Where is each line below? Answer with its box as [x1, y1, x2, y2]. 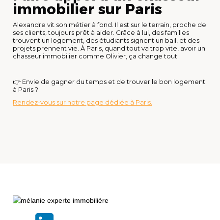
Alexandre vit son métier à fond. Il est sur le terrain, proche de [13, 21, 206, 28]
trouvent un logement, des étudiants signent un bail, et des [13, 36, 199, 44]
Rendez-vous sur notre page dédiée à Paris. [13, 98, 152, 106]
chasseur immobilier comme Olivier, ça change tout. [13, 52, 179, 60]
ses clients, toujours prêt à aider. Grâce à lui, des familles [13, 28, 189, 36]
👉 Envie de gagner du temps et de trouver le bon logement [13, 78, 205, 85]
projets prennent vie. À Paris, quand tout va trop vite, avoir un [13, 44, 205, 52]
